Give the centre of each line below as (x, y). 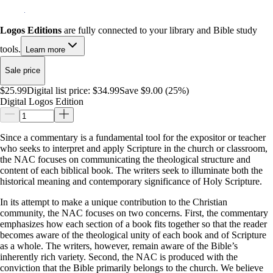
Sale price (23, 71)
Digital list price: (58, 90)
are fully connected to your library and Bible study (159, 30)
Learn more (45, 49)
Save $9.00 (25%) (154, 90)
